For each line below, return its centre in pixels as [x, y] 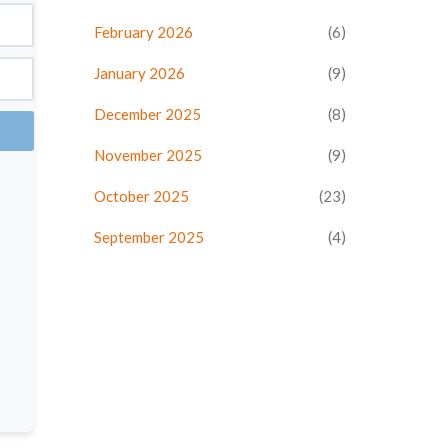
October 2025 [141, 196]
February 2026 [143, 32]
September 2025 [148, 237]
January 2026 [139, 73]
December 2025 [147, 114]
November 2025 [147, 155]
